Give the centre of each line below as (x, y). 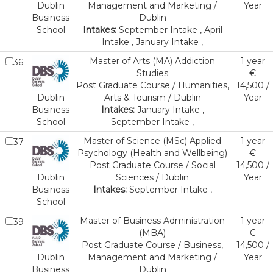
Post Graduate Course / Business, (152, 245)
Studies (152, 73)
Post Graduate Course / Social (152, 165)
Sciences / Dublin (152, 177)
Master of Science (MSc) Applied (152, 141)
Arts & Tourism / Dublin (152, 97)
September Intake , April (169, 30)
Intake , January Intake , (152, 42)
